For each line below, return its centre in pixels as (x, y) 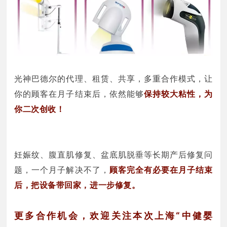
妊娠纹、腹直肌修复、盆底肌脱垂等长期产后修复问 (113, 154)
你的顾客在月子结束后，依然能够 (79, 93)
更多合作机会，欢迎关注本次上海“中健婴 (113, 215)
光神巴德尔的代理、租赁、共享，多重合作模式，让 (113, 78)
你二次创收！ (40, 109)
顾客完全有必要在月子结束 (161, 169)
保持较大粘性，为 (178, 93)
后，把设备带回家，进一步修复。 (77, 185)
